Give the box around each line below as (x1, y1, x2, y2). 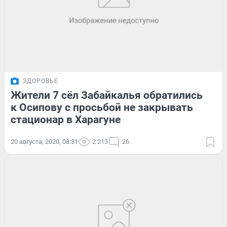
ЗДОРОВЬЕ (23, 77, 58, 85)
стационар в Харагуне (11, 113, 121, 126)
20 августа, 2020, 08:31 (11, 137, 78, 145)
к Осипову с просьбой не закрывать (11, 101, 193, 113)
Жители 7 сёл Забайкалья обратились (11, 89, 203, 101)
